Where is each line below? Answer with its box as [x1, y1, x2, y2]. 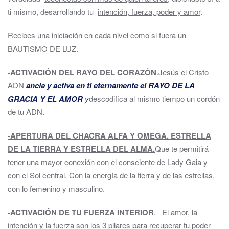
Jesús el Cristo [158, 66, 209, 77]
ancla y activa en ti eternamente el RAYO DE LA [24, 80, 195, 91]
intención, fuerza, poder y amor [98, 6, 200, 17]
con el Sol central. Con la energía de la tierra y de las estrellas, [8, 170, 215, 180]
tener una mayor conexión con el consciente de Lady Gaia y [8, 156, 208, 167]
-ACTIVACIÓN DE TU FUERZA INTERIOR [8, 207, 154, 218]
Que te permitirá [155, 143, 209, 154]
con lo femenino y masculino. [8, 183, 105, 194]
